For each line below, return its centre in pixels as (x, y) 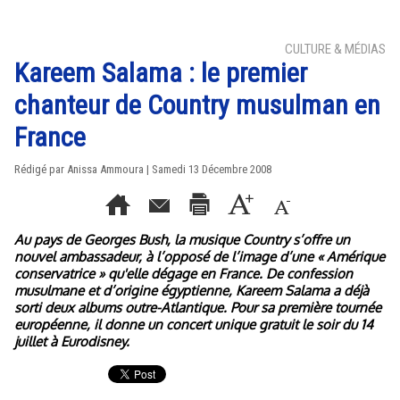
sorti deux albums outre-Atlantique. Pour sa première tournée (198, 308)
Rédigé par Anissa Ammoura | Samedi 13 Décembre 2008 (143, 169)
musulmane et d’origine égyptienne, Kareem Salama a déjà (192, 291)
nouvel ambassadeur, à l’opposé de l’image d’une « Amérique (200, 257)
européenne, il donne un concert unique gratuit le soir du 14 (194, 325)
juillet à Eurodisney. (72, 342)
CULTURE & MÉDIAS (335, 49)
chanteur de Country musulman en (197, 105)
